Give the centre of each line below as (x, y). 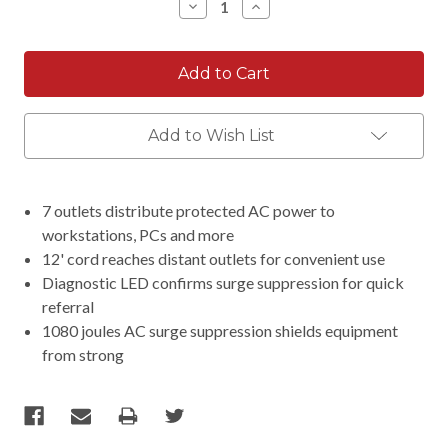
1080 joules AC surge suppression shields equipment (220, 330)
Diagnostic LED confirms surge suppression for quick (223, 282)
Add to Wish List (211, 135)
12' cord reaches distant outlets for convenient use (214, 258)
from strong (83, 354)
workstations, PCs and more (138, 234)
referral (68, 306)
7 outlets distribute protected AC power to (189, 210)
